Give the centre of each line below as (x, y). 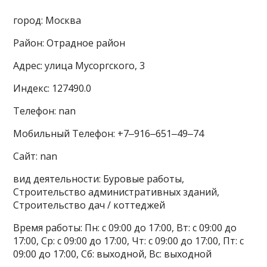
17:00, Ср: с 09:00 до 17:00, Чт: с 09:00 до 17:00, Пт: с (129, 241)
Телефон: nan (45, 111)
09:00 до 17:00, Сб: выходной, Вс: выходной (113, 254)
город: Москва (47, 21)
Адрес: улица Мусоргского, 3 (79, 66)
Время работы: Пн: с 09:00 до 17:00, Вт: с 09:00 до (125, 228)
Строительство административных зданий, (117, 192)
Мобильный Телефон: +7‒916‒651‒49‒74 (109, 134)
